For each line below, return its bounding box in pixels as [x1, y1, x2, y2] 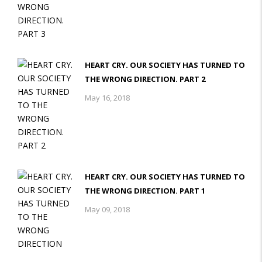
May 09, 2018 [85, 204, 130, 215]
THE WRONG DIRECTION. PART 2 [85, 73, 205, 84]
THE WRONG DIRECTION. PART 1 [85, 185, 205, 196]
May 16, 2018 [85, 92, 130, 103]
